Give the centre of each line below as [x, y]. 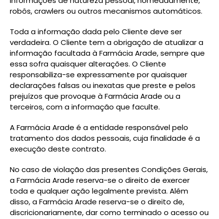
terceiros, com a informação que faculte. [85, 107]
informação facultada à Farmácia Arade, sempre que [107, 53]
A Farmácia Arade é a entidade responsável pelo [99, 127]
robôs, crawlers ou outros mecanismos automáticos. [106, 11]
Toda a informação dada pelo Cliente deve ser [96, 32]
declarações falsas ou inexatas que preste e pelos [103, 85]
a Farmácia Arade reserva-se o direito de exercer [100, 180]
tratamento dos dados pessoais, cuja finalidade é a [105, 138]
